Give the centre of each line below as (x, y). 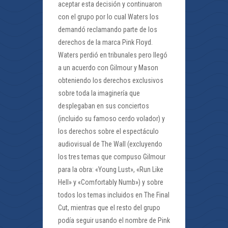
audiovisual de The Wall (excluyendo (110, 144)
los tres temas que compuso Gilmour (112, 157)
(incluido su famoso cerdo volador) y (111, 119)
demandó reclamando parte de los (108, 30)
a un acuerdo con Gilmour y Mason (108, 68)
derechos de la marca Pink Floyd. (105, 42)
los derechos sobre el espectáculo (108, 132)
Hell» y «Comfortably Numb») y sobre (111, 182)
